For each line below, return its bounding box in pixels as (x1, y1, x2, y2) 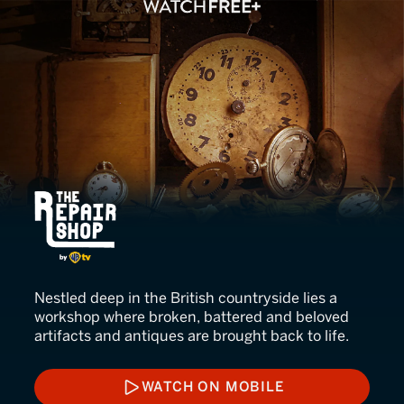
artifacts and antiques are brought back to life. (34, 327, 349, 344)
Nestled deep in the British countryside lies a (34, 289, 337, 307)
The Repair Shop (33, 188, 261, 223)
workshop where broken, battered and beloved (34, 308, 349, 326)
